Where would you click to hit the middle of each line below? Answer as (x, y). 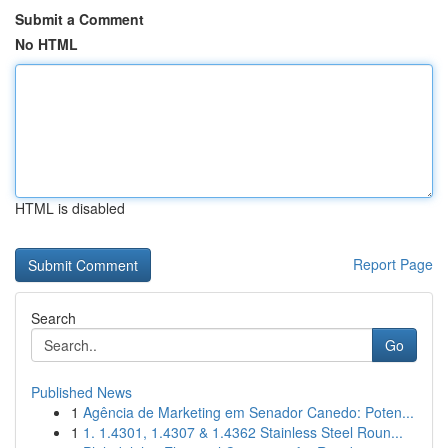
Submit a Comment (79, 19)
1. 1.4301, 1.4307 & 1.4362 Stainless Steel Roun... (243, 432)
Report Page (393, 264)
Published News (81, 392)
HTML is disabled (70, 208)
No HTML (46, 44)
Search (53, 318)
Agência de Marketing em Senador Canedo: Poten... (248, 412)
